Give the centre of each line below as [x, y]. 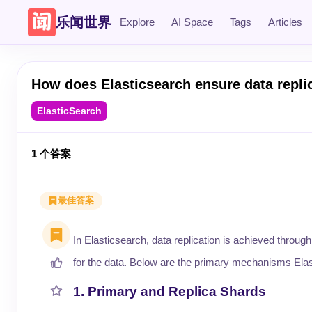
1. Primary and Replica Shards [170, 291]
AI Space [192, 22]
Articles [285, 22]
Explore [137, 22]
